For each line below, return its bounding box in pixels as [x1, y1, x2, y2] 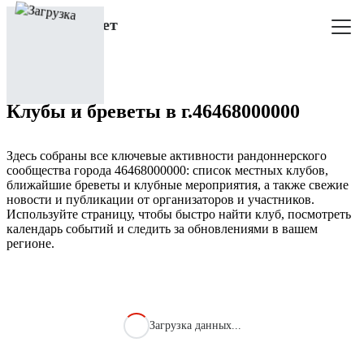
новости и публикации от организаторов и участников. [6, 192, 314, 206]
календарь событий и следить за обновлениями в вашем [6, 221, 318, 236]
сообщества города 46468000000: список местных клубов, [6, 162, 328, 177]
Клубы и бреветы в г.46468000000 [6, 100, 300, 122]
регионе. [6, 236, 54, 250]
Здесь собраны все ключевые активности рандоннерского [6, 148, 327, 162]
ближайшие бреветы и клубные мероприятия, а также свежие [6, 177, 349, 192]
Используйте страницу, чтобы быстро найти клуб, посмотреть [6, 206, 351, 221]
